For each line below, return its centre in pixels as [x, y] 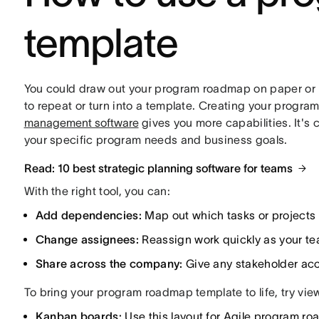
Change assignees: [87, 239]
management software [81, 122]
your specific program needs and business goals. [156, 140]
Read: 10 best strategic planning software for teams [158, 168]
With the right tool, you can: [97, 191]
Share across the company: [109, 263]
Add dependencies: [88, 215]
